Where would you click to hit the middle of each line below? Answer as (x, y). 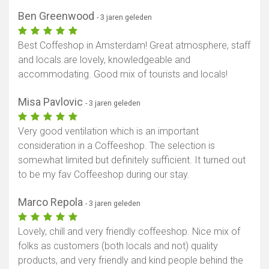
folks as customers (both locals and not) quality (118, 246)
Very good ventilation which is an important (108, 131)
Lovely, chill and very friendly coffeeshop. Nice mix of (129, 232)
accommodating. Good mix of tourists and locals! (123, 74)
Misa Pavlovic (52, 102)
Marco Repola (52, 202)
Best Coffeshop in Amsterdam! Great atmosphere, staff (134, 46)
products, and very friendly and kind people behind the (131, 261)
